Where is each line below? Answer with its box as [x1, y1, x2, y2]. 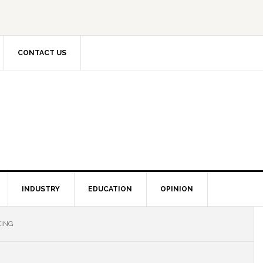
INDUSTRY [22, 185, 60, 193]
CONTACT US [18, 49, 66, 57]
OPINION [160, 185, 193, 193]
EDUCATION [88, 185, 132, 193]
